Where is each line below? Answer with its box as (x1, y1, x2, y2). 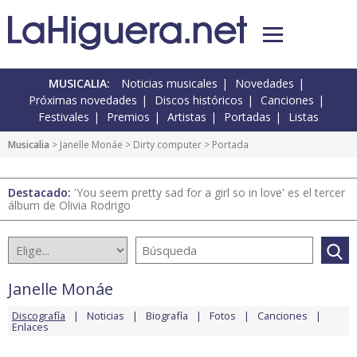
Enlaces (12, 320, 49, 335)
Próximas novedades (29, 92, 137, 108)
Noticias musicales (121, 76, 218, 92)
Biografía (146, 308, 188, 324)
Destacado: (8, 185, 74, 201)
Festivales (38, 109, 89, 125)
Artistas (167, 109, 206, 125)
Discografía (12, 308, 65, 324)
